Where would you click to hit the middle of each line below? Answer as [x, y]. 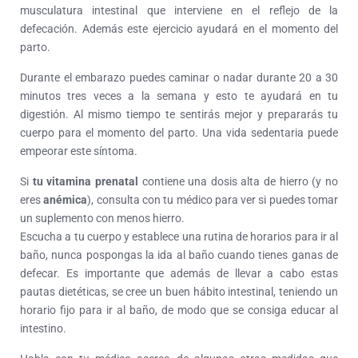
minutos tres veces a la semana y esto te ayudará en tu [179, 96]
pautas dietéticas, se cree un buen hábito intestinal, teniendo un [179, 292]
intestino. [43, 329]
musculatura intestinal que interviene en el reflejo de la [179, 11]
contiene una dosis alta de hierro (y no [238, 182]
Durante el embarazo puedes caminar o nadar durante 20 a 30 [179, 78]
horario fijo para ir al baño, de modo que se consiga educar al [179, 310]
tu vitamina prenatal [85, 182]
